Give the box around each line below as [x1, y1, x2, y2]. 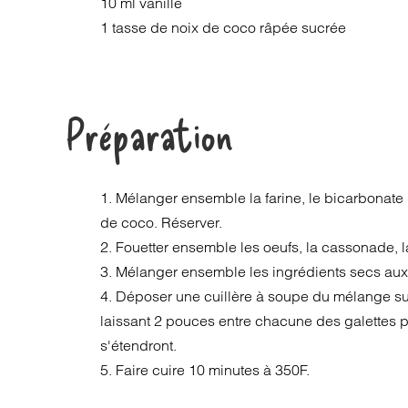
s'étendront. [100, 336, 178, 354]
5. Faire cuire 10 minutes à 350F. [100, 361, 311, 379]
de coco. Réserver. [100, 213, 223, 231]
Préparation [65, 108, 233, 158]
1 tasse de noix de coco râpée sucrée [100, 18, 347, 36]
